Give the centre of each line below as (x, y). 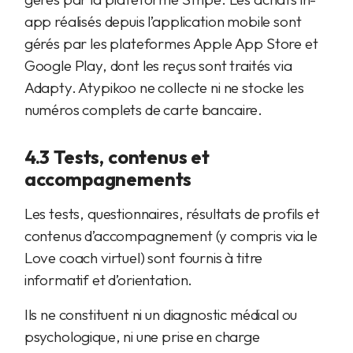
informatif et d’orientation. (108, 280)
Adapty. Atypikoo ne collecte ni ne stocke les (164, 87)
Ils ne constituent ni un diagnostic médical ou (161, 314)
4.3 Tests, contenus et (117, 157)
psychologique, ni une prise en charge (142, 336)
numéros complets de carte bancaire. (143, 110)
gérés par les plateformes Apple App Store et (171, 43)
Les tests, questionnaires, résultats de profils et (172, 214)
